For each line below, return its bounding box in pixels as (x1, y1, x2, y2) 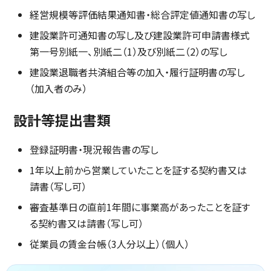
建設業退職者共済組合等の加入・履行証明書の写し (30, 65, 245, 79)
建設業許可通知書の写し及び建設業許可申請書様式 (30, 28, 250, 42)
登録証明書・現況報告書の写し (30, 142, 158, 157)
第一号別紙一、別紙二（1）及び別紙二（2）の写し (30, 44, 227, 59)
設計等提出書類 (13, 110, 111, 130)
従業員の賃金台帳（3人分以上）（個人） (30, 237, 189, 251)
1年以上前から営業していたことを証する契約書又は (30, 163, 247, 177)
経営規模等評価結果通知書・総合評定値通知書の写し (30, 7, 255, 22)
